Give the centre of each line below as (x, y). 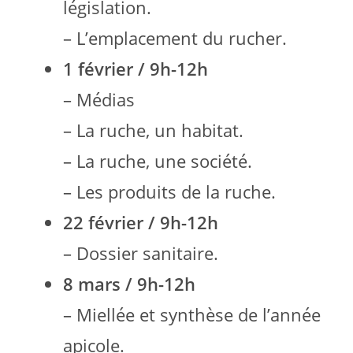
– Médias (99, 99)
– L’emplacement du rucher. (175, 37)
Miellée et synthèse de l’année (199, 314)
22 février (106, 222)
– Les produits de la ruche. (169, 191)
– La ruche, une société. (158, 160)
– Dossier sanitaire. (141, 253)
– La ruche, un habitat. (153, 130)
